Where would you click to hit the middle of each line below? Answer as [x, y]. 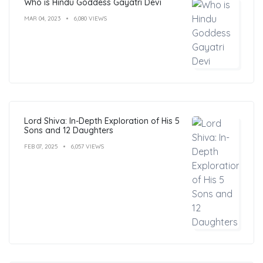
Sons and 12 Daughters [69, 130]
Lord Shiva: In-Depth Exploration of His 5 [102, 121]
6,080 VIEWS [90, 18]
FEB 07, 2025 [41, 146]
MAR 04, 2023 [42, 18]
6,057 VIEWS [87, 146]
